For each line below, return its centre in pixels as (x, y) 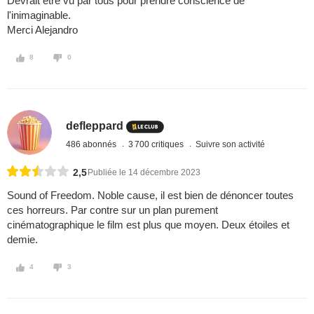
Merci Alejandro (42, 30)
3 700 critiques (157, 144)
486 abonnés (93, 144)
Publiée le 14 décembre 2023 (144, 173)
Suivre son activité (231, 144)
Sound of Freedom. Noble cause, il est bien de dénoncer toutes (150, 196)
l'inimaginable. (39, 15)
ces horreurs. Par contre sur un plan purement (112, 210)
